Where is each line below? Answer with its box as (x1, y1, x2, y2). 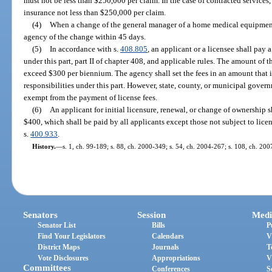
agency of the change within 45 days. (24, 32, 146, 41)
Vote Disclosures (38, 254, 89, 263)
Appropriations (152, 254, 201, 263)
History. (32, 142, 56, 150)
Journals (152, 243, 180, 252)
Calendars (152, 232, 185, 241)
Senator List (38, 221, 76, 230)
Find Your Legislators (38, 232, 106, 241)
